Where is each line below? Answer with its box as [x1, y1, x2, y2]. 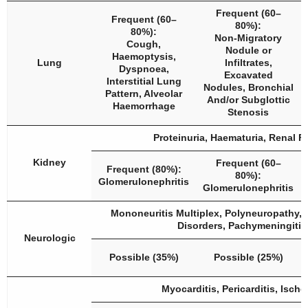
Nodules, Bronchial [203, 82, 294, 93]
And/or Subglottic [206, 94, 290, 105]
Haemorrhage [112, 100, 175, 111]
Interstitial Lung [106, 76, 181, 87]
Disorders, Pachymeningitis [177, 220, 307, 231]
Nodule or [225, 45, 272, 56]
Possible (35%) [109, 252, 179, 263]
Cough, [126, 38, 161, 49]
